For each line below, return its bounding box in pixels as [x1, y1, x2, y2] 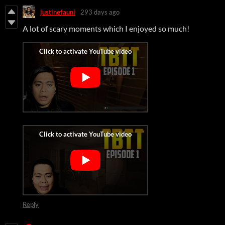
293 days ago [80, 8, 120, 16]
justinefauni [40, 8, 75, 16]
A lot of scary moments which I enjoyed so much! [23, 24, 191, 34]
